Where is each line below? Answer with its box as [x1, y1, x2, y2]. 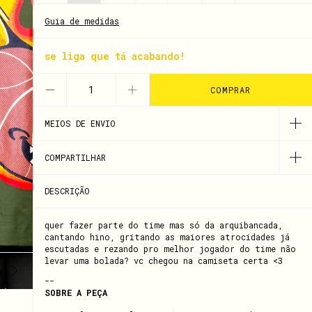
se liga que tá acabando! [45, 49, 185, 63]
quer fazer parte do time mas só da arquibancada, [45, 219, 283, 231]
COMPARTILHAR [45, 152, 106, 163]
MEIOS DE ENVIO [45, 118, 116, 129]
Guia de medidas [45, 15, 119, 26]
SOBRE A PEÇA [45, 287, 107, 298]
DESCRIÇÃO [45, 185, 90, 196]
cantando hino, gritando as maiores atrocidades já [45, 231, 290, 242]
